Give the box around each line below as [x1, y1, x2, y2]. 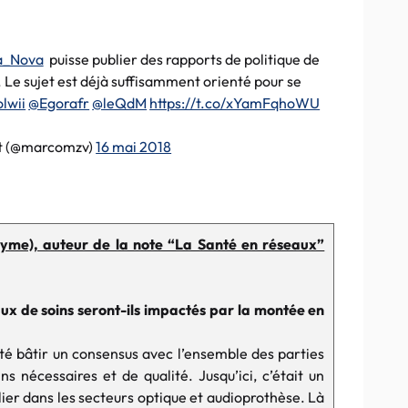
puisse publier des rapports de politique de [43, 50, 320, 68]
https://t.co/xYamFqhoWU [149, 94, 321, 112]
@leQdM [92, 94, 148, 112]
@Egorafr [28, 94, 90, 112]
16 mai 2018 [96, 138, 172, 156]
